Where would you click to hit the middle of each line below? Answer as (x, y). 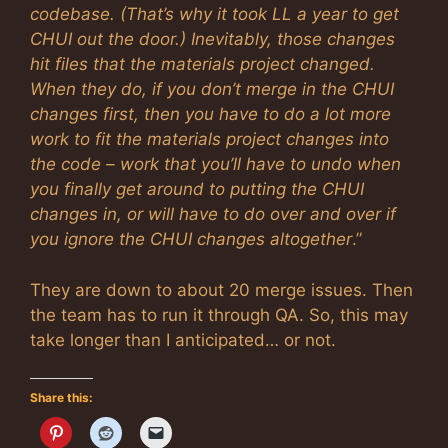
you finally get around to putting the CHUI (197, 189)
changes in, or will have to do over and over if (213, 214)
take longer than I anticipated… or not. (183, 339)
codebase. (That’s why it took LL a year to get (214, 14)
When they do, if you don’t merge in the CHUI (212, 89)
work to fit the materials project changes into (209, 139)
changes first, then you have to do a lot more (210, 114)
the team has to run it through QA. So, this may (219, 314)
